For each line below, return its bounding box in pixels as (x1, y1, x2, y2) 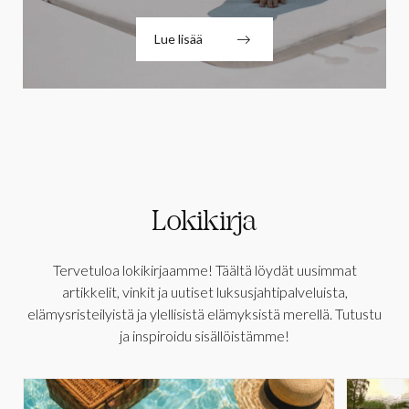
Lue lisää (154, 31, 203, 47)
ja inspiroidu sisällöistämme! (120, 327, 289, 345)
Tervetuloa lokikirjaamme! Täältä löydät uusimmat (52, 261, 357, 279)
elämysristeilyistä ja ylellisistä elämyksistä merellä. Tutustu (27, 305, 382, 323)
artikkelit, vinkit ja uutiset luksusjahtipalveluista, (61, 283, 348, 301)
